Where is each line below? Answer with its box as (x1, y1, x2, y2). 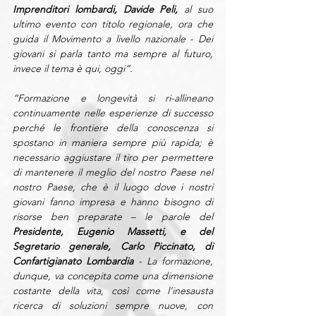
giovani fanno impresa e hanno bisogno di (13, 195, 213, 208)
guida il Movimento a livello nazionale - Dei (13, 32, 213, 45)
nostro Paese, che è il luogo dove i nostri (13, 181, 213, 193)
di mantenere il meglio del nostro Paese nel (13, 166, 213, 178)
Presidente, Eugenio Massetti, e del (13, 225, 213, 238)
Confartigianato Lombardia (13, 255, 133, 267)
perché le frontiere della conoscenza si (13, 121, 213, 134)
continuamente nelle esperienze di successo (13, 107, 213, 119)
